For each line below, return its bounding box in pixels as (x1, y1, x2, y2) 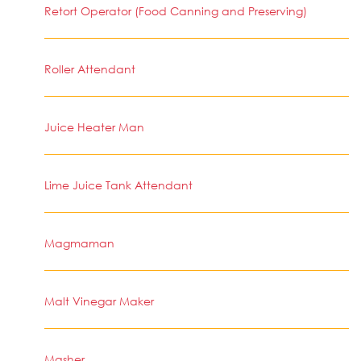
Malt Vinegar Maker (44, 293, 154, 309)
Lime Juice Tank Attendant (44, 177, 193, 193)
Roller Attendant (44, 61, 135, 77)
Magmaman (44, 235, 114, 251)
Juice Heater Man (44, 119, 144, 135)
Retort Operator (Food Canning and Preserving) (44, 3, 307, 19)
